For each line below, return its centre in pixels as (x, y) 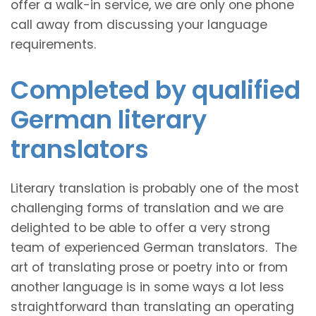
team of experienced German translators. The (154, 247)
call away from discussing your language (139, 24)
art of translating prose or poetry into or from (149, 267)
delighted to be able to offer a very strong (140, 227)
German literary (109, 119)
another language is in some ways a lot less (147, 287)
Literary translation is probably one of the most (155, 188)
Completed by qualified (156, 90)
